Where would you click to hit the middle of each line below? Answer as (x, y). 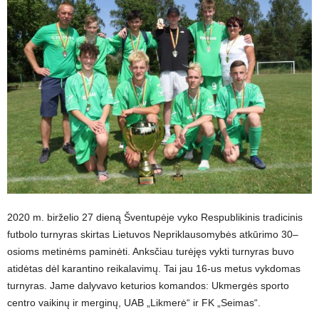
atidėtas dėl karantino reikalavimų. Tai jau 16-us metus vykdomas (154, 268)
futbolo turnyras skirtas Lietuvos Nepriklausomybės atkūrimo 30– (153, 234)
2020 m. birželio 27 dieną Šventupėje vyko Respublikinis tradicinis (155, 217)
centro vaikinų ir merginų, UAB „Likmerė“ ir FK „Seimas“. (134, 302)
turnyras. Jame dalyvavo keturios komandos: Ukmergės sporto (148, 285)
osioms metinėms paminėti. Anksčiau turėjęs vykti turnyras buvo (151, 251)
